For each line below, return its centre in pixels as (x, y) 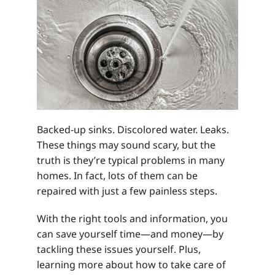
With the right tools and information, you (132, 218)
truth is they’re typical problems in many (131, 160)
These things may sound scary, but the (126, 145)
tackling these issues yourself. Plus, (119, 249)
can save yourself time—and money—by (130, 234)
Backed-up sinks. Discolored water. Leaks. (133, 129)
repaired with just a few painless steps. (127, 191)
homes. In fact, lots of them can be (117, 175)
